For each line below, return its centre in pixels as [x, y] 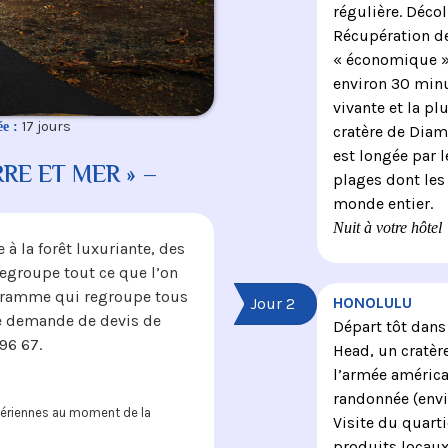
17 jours [46, 127]
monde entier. [382, 204]
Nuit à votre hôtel [387, 228]
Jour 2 [272, 303]
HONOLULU [372, 302]
